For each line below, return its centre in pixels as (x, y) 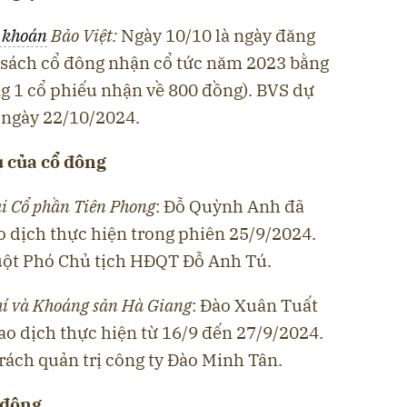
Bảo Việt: (84, 35)
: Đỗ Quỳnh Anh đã (230, 206)
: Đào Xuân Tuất (255, 305)
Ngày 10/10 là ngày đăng (218, 35)
